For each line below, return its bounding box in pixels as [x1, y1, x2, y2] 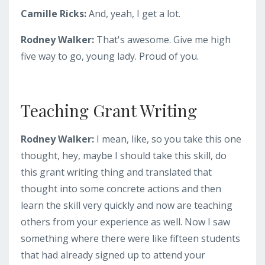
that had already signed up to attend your [21, 248, 205, 261]
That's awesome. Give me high [96, 33, 231, 46]
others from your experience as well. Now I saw [21, 215, 230, 228]
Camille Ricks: [21, 7, 89, 20]
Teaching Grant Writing [21, 99, 197, 121]
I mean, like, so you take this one [96, 132, 241, 146]
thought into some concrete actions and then [21, 182, 221, 195]
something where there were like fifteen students [21, 231, 240, 245]
